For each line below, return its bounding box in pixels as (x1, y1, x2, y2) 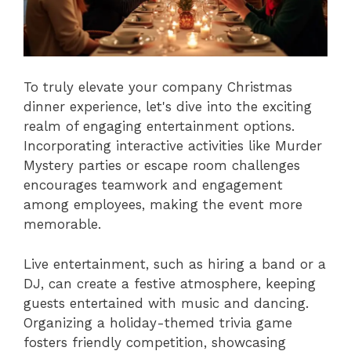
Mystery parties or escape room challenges (24, 157, 300, 174)
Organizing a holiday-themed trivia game (24, 314, 292, 331)
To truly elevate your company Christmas (24, 79, 292, 96)
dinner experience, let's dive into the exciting (24, 99, 312, 115)
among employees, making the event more (24, 197, 302, 213)
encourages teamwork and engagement (24, 177, 283, 194)
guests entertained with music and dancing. (24, 295, 309, 311)
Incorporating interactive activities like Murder (24, 138, 322, 154)
